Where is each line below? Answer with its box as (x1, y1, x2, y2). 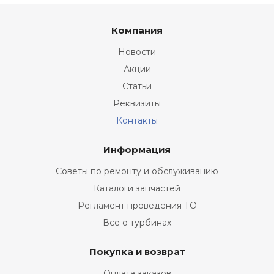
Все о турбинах (103, 217, 171, 228)
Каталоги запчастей (94, 183, 180, 194)
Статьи (122, 81, 152, 92)
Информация (103, 144, 171, 155)
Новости (118, 46, 156, 57)
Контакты (116, 115, 158, 126)
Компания (111, 24, 163, 36)
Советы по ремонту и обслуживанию (56, 166, 218, 177)
